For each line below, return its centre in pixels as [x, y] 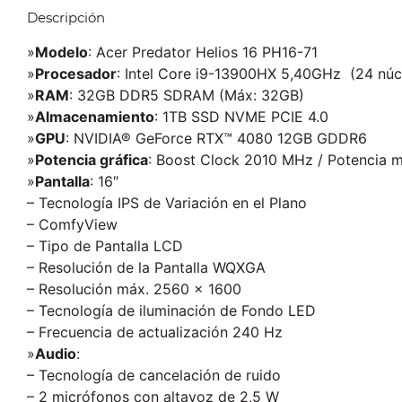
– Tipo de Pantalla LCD [105, 245]
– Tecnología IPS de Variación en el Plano [167, 202]
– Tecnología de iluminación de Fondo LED [171, 310]
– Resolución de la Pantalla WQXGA [146, 267]
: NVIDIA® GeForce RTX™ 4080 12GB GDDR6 [216, 138]
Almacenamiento [95, 116]
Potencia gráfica [92, 159]
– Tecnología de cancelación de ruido [154, 375]
